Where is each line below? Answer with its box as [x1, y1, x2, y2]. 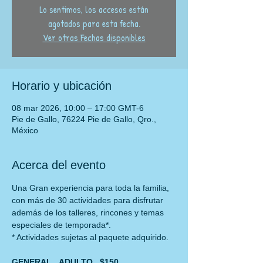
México [12, 126, 38, 135]
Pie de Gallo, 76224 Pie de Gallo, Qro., [12, 114, 156, 124]
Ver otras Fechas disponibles [42, 31, 146, 44]
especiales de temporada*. [12, 220, 111, 230]
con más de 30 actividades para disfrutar [12, 195, 163, 205]
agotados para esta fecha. [48, 17, 140, 30]
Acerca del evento [12, 159, 106, 171]
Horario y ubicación [12, 79, 112, 92]
